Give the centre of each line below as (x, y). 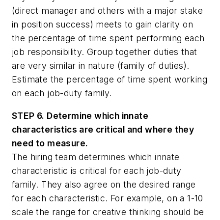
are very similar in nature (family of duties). (101, 66)
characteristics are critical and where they (103, 129)
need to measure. (50, 143)
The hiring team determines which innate (96, 157)
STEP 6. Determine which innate (80, 115)
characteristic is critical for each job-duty (97, 170)
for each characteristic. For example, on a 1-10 (108, 198)
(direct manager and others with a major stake (107, 11)
